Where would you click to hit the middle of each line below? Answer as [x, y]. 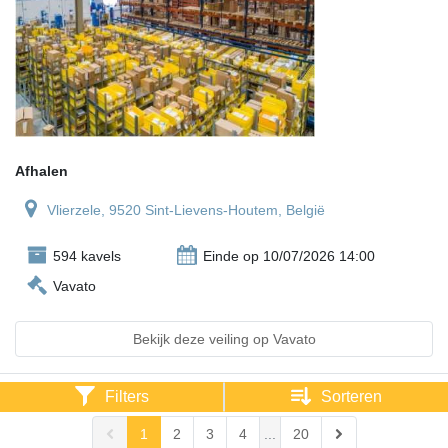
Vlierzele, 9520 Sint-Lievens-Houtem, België [186, 210]
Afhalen [41, 171]
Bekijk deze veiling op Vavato [224, 339]
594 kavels [87, 256]
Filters [127, 396]
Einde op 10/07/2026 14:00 [289, 256]
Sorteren [351, 396]
